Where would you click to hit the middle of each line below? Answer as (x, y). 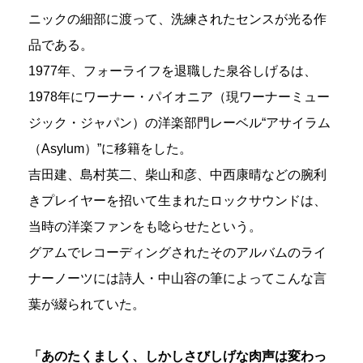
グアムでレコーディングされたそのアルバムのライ (177, 253)
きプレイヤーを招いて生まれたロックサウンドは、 (177, 201)
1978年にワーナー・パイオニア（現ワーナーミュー (179, 97)
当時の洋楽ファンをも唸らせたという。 (145, 227)
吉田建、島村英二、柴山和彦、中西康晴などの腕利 (177, 175)
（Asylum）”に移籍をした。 (110, 149)
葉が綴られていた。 (87, 305)
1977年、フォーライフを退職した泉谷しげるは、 (173, 71)
